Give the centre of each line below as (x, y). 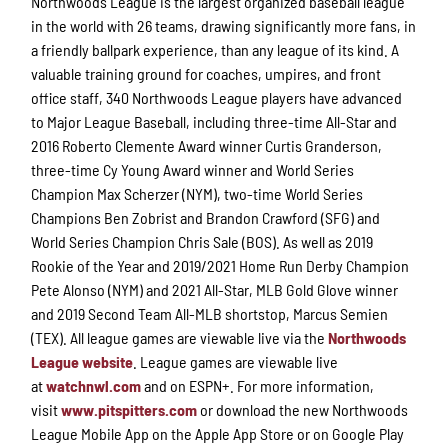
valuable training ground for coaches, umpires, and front (206, 73)
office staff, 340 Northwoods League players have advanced (217, 97)
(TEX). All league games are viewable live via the (180, 337)
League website (82, 361)
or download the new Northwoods (303, 409)
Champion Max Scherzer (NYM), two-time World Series (197, 193)
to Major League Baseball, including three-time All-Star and (214, 121)
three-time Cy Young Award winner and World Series (193, 169)
